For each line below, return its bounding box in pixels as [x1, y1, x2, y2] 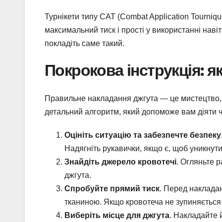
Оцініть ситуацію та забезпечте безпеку [64, 130, 221, 139]
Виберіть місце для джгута [64, 211, 169, 220]
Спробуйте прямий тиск [64, 184, 160, 193]
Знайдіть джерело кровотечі [64, 157, 176, 166]
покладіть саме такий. [45, 39, 124, 48]
